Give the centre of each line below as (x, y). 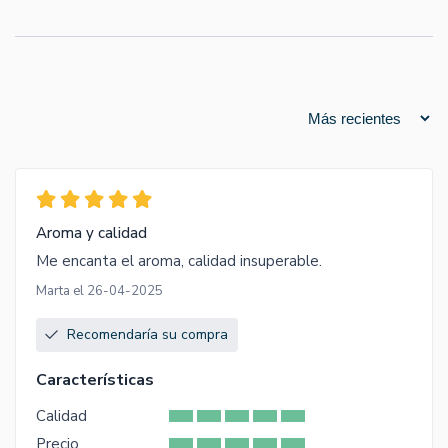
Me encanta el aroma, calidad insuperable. (179, 261)
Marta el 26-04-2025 (99, 291)
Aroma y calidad (91, 233)
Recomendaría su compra (147, 335)
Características (95, 380)
